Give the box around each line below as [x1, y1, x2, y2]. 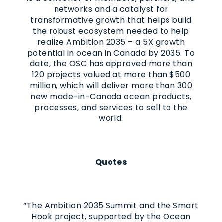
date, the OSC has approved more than [29, 57, 193, 69]
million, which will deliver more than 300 [29, 79, 193, 91]
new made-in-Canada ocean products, [30, 90, 192, 102]
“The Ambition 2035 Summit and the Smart [23, 199, 199, 211]
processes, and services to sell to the [34, 101, 188, 113]
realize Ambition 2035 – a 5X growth [37, 36, 185, 48]
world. [99, 112, 123, 124]
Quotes [95, 156, 127, 167]
